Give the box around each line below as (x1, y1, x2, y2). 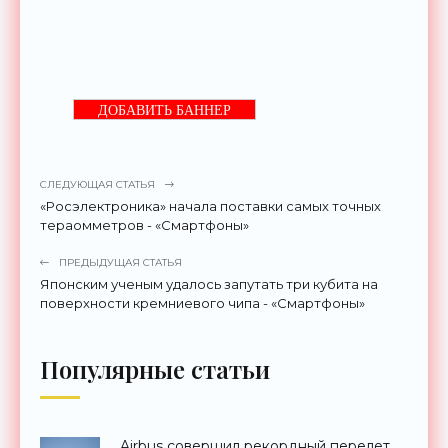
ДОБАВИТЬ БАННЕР (98, 103, 231, 119)
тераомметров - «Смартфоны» (40, 217, 249, 234)
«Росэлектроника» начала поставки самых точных (40, 198, 381, 215)
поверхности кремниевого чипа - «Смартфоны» (40, 295, 365, 312)
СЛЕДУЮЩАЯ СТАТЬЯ (40, 178, 155, 192)
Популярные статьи (40, 353, 270, 386)
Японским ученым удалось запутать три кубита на (40, 276, 378, 293)
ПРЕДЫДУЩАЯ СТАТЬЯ (59, 256, 182, 270)
